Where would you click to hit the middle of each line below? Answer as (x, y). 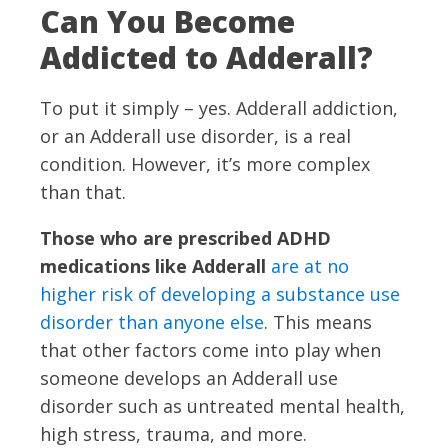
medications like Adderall (153, 265)
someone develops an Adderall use (189, 377)
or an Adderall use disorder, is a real (195, 135)
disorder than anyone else (152, 321)
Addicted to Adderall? (206, 57)
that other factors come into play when (210, 349)
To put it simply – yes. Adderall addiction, (219, 107)
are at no (310, 265)
